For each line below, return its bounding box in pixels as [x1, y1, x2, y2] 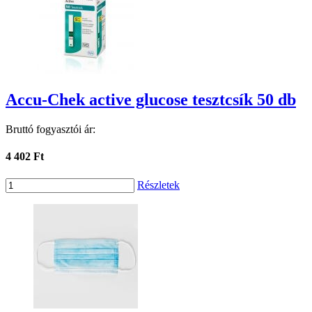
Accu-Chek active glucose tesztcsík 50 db [6, 91, 296, 109]
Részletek [137, 178, 180, 191]
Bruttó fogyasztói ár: [6, 123, 95, 136]
